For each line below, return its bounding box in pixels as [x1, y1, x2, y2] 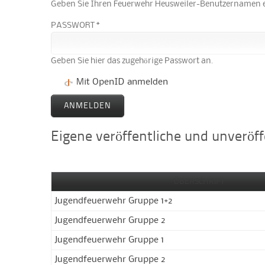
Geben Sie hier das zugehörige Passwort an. [51, 56, 214, 65]
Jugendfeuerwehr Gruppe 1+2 [54, 196, 173, 205]
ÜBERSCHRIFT [173, 177, 225, 186]
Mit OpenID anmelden [76, 77, 169, 86]
